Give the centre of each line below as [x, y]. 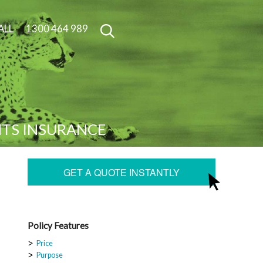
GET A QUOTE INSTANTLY [122, 172]
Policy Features [58, 225]
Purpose [49, 255]
